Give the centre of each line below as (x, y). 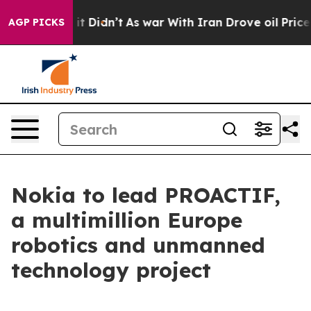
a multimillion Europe (127, 220)
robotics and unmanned (138, 245)
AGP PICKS (36, 22)
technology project (111, 270)
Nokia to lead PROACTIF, (146, 195)
